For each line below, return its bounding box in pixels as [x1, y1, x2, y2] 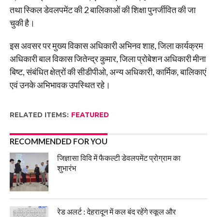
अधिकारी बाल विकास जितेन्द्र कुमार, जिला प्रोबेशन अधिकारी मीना [9, 53, 206, 64]
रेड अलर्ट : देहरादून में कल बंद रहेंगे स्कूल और [57, 206, 176, 216]
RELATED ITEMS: [9, 110, 69, 119]
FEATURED [71, 110, 109, 119]
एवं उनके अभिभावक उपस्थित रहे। [9, 79, 110, 90]
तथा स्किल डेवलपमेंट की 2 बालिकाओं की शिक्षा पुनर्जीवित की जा [9, 4, 196, 15]
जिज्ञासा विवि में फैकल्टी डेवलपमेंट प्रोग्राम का [57, 153, 181, 162]
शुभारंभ [57, 163, 77, 172]
